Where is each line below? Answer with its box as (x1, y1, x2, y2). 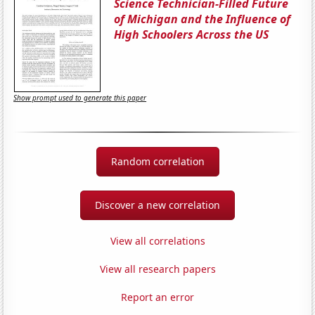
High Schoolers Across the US (114, 26, 269, 42)
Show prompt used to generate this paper (13, 93, 147, 103)
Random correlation (110, 154, 205, 168)
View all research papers (99, 262, 216, 276)
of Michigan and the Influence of (114, 11, 291, 27)
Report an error (121, 290, 194, 304)
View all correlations (110, 233, 205, 247)
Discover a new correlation (95, 198, 220, 212)
